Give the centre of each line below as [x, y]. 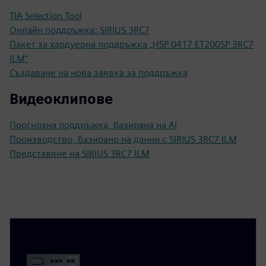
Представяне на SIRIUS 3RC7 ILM [80, 153]
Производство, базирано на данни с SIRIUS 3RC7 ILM [123, 139]
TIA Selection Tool [46, 15]
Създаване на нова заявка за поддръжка [99, 72]
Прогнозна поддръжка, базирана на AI [93, 125]
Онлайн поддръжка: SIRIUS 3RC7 [80, 30]
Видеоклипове [61, 99]
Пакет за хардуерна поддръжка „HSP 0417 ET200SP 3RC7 [132, 44]
